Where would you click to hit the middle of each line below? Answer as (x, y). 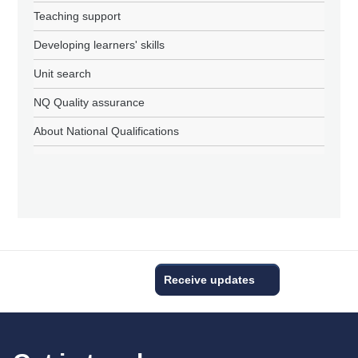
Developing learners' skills (99, 45)
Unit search (63, 74)
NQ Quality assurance (89, 103)
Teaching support (78, 16)
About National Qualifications (107, 131)
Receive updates (209, 280)
